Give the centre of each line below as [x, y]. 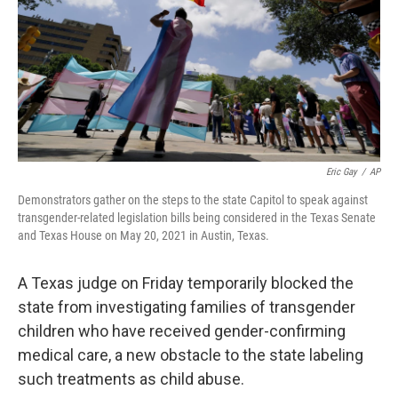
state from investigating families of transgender [187, 307]
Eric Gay [342, 172]
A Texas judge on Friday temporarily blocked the [186, 283]
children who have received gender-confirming [182, 331]
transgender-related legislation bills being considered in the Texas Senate [197, 218]
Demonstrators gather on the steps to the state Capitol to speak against [193, 200]
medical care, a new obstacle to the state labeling [191, 355]
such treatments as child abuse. [131, 379]
